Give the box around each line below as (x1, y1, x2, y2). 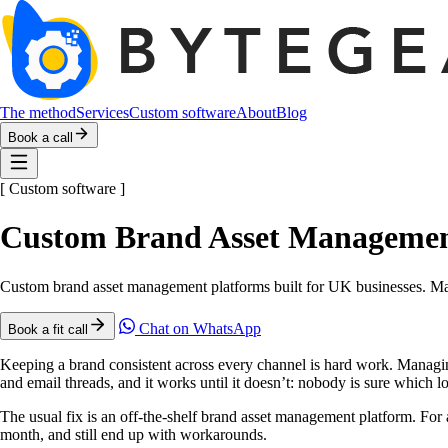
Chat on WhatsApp (135, 319, 261, 337)
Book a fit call (8, 321, 88, 337)
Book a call (8, 130, 73, 145)
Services (76, 104, 129, 121)
